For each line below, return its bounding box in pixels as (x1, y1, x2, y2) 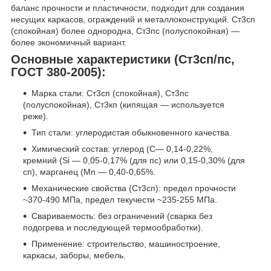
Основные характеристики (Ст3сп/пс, (11, 52, 235, 66)
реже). (23, 111, 48, 122)
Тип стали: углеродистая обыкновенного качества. (31, 128, 232, 138)
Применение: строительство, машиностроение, (31, 239, 220, 249)
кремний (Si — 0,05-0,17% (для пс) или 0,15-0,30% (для (23, 155, 245, 166)
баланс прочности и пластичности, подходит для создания (11, 2, 244, 13)
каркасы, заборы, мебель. (23, 250, 126, 261)
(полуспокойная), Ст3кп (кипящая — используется (23, 100, 224, 110)
